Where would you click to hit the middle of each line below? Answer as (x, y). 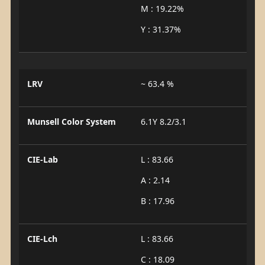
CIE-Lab (42, 160)
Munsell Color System (71, 122)
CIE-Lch (42, 239)
